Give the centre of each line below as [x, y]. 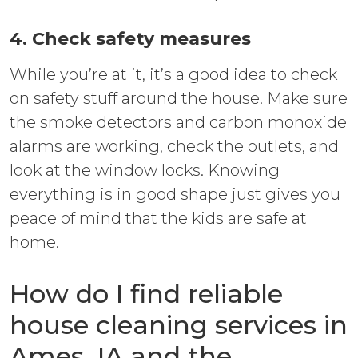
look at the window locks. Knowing [145, 170]
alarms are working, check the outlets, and [174, 146]
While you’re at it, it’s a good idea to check [173, 74]
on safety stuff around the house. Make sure [179, 98]
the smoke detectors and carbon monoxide [178, 122]
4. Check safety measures [130, 38]
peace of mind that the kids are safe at [158, 218]
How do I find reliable [146, 293]
